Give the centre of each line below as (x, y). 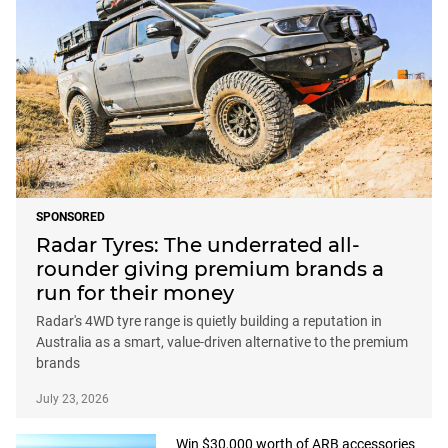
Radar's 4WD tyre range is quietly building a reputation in (209, 321)
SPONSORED (70, 217)
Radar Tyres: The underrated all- (198, 245)
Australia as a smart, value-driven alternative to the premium (222, 342)
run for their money (135, 293)
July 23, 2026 (72, 399)
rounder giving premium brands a (210, 269)
